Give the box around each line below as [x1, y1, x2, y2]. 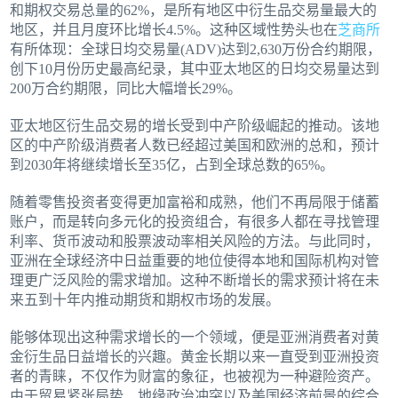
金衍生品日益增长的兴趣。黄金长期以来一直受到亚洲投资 [10, 349, 380, 365]
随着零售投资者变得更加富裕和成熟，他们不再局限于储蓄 [10, 195, 380, 211]
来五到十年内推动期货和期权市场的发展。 [10, 292, 281, 308]
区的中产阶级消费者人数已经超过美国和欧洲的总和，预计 [10, 138, 380, 154]
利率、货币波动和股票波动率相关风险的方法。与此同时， [10, 234, 380, 250]
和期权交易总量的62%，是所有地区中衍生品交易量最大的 [10, 3, 378, 19]
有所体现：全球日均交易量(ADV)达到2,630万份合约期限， [10, 42, 382, 58]
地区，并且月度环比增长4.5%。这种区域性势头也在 [10, 22, 338, 38]
